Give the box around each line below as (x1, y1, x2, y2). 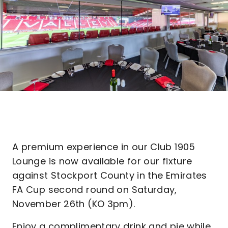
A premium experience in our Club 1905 (12, 140, 195, 153)
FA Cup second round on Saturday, (12, 183, 177, 196)
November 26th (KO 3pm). (12, 197, 135, 210)
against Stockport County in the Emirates (12, 169, 207, 182)
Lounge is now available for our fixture (12, 155, 192, 167)
